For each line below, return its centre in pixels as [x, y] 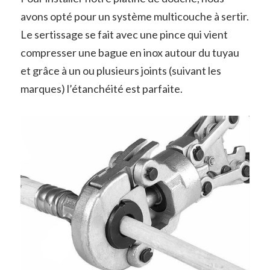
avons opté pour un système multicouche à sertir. [134, 16]
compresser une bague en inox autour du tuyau [130, 52]
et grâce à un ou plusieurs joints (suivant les [121, 70]
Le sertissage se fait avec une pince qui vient [124, 34]
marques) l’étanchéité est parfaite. [101, 88]
